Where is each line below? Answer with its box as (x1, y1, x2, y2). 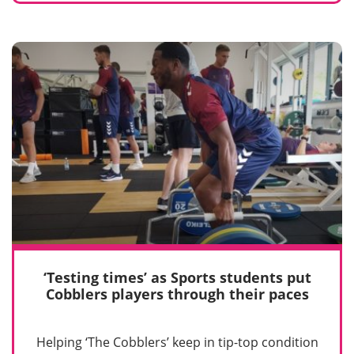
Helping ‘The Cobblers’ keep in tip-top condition (36, 333, 318, 351)
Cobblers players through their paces (45, 284, 309, 304)
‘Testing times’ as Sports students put (43, 268, 311, 288)
